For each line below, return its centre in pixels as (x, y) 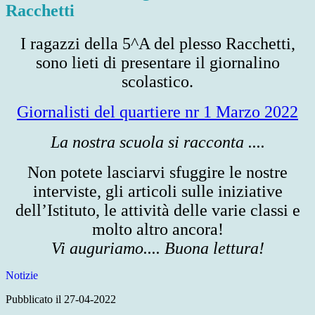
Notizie (22, 276)
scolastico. (157, 82)
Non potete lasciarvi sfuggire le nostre (157, 173)
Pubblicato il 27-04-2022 (61, 300)
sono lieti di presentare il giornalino (157, 63)
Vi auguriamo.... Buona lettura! (157, 249)
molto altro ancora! (157, 230)
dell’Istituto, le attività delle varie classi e (157, 211)
